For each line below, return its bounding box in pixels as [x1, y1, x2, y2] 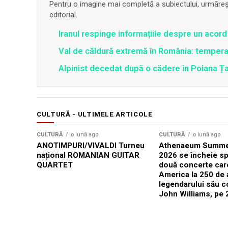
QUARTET [37, 160, 73, 170]
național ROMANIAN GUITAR [37, 151, 139, 160]
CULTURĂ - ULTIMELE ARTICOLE [37, 110, 153, 119]
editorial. [49, 10, 77, 20]
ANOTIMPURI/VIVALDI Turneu [37, 141, 145, 151]
